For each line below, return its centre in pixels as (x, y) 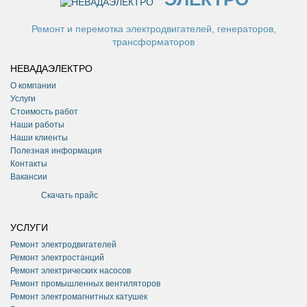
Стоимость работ (44, 112)
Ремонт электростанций (57, 258)
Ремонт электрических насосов (71, 271)
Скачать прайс (70, 195)
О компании (33, 86)
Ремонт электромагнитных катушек (79, 297)
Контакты (29, 164)
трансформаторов (153, 42)
